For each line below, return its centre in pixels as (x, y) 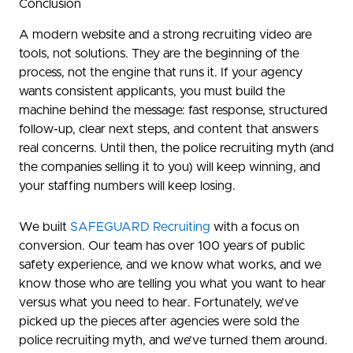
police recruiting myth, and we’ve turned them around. (173, 340)
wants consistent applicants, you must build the (152, 91)
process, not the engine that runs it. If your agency (161, 72)
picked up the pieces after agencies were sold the (159, 321)
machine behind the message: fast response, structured (173, 110)
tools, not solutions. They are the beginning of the (159, 53)
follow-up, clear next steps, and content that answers (169, 129)
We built (45, 227)
